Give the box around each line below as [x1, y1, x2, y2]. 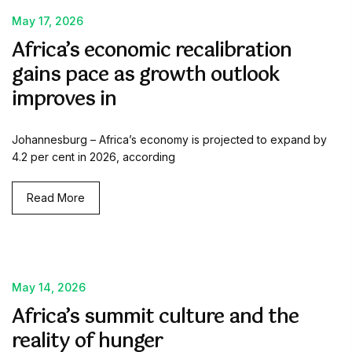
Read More [27, 191, 85, 204]
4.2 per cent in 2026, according [12, 150, 175, 163]
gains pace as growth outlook [12, 60, 280, 91]
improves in [12, 84, 116, 115]
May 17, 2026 [12, 14, 83, 27]
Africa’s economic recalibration [12, 35, 291, 67]
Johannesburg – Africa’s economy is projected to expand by [12, 133, 327, 146]
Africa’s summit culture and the [12, 302, 299, 333]
